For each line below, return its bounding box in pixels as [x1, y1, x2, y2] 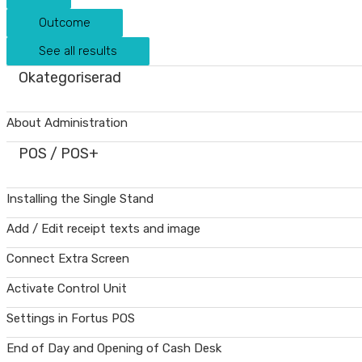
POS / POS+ [19, 145, 99, 162]
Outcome [39, 15, 90, 30]
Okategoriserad [19, 69, 121, 86]
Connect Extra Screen [6, 251, 129, 266]
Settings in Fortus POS [6, 311, 135, 326]
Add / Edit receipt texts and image [6, 221, 200, 236]
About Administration [6, 116, 128, 130]
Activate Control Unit [6, 281, 127, 296]
